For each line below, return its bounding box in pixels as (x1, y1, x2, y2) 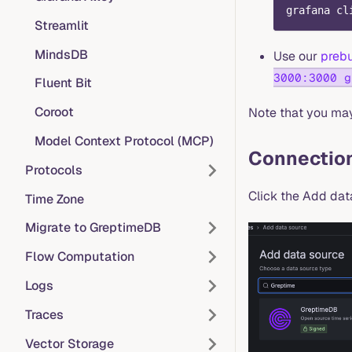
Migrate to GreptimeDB (25, 219, 161, 236)
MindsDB (35, 46, 88, 63)
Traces (25, 306, 64, 323)
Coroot (35, 104, 74, 121)
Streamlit (35, 16, 89, 34)
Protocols (25, 161, 82, 178)
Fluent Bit (35, 75, 92, 92)
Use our (273, 48, 321, 65)
